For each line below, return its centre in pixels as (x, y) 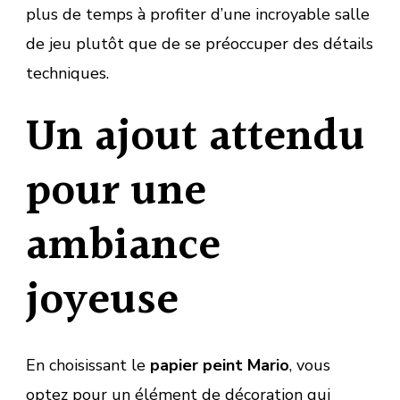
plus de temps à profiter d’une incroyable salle (198, 14)
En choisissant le (88, 365)
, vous (310, 365)
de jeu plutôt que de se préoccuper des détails (200, 43)
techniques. (67, 73)
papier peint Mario (220, 365)
